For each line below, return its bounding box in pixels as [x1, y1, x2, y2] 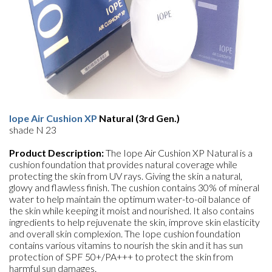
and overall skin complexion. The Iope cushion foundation [9, 228, 240, 239]
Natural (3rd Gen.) [97, 112, 180, 124]
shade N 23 [9, 124, 56, 135]
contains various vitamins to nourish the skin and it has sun [9, 239, 243, 251]
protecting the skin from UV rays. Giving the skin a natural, [9, 170, 242, 182]
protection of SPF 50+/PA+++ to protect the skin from [9, 251, 233, 262]
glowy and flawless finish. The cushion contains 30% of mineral [9, 182, 259, 193]
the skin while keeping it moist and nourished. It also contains [9, 205, 254, 216]
